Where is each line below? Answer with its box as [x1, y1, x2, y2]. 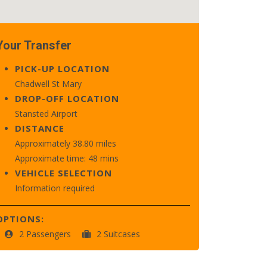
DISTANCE [15, 122, 64, 134]
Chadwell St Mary [15, 78, 82, 89]
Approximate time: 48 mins [15, 153, 119, 164]
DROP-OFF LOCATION [15, 92, 119, 104]
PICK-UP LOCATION [15, 63, 110, 74]
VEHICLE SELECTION [15, 167, 112, 179]
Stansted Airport [15, 108, 77, 119]
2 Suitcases [97, 228, 140, 240]
